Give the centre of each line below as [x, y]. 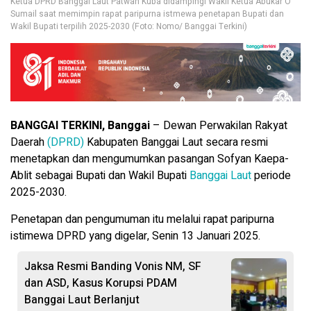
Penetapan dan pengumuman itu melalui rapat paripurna [142, 219]
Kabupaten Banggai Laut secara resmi [176, 142]
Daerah [29, 142]
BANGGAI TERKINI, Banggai [80, 125]
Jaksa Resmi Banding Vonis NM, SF [113, 266]
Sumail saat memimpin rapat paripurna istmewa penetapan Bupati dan [147, 14]
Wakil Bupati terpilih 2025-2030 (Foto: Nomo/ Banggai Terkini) [129, 27]
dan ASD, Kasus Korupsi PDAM [101, 283]
